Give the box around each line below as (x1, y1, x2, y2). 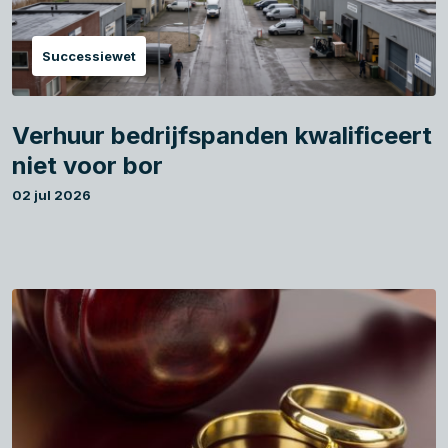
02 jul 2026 (12, 186, 91, 203)
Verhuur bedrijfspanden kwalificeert (12, 120, 432, 150)
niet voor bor (12, 150, 163, 180)
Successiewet (42, 47, 136, 64)
